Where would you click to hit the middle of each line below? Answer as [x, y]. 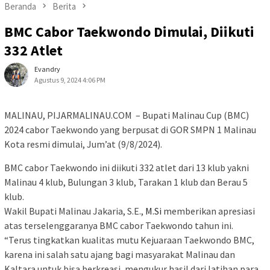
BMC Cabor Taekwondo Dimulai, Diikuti [129, 32]
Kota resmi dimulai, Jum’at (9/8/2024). [83, 144]
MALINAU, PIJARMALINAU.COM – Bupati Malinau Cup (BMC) [127, 115]
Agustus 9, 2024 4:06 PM [70, 80]
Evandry [47, 69]
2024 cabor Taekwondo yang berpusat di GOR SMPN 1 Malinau [130, 130]
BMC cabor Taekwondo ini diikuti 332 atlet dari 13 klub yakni [127, 168]
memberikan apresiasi [208, 211]
